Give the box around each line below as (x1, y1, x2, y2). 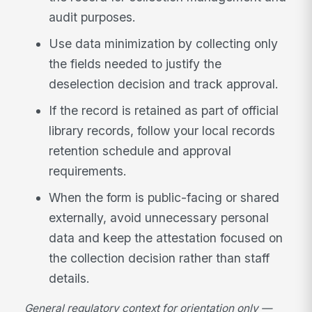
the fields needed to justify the (49, 56, 222, 72)
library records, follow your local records (49, 123, 276, 138)
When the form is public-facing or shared (49, 189, 280, 205)
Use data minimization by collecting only (49, 36, 279, 52)
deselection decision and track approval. (49, 77, 279, 92)
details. (49, 270, 91, 286)
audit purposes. (49, 10, 136, 25)
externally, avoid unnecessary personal (49, 210, 270, 225)
